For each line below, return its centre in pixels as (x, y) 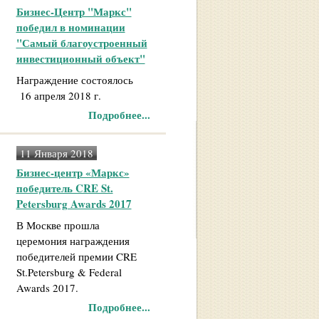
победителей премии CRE (76, 256)
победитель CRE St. (64, 188)
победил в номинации (70, 27)
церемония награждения (73, 241)
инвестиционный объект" (80, 58)
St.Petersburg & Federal (69, 272)
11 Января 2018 (56, 153)
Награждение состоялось (74, 80)
